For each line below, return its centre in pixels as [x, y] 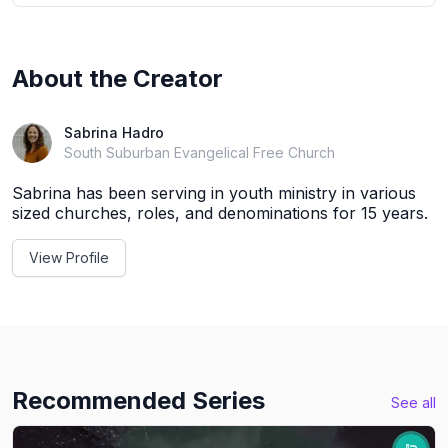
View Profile [69, 257]
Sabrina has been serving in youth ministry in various [214, 192]
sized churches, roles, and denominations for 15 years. [220, 212]
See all [413, 402]
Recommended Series [138, 400]
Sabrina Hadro [114, 132]
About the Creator [117, 78]
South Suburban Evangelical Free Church [199, 152]
